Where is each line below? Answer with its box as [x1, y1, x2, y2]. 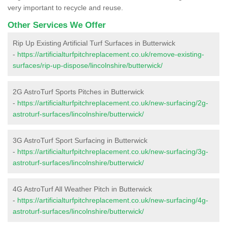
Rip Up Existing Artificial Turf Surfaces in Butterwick [13, 39, 175, 47]
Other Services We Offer [8, 20, 106, 30]
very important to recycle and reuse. [8, 3, 123, 12]
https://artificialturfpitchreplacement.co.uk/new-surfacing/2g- [17, 98, 208, 107]
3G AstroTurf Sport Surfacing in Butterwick [13, 136, 147, 144]
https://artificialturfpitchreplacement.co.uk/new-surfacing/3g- [17, 147, 208, 156]
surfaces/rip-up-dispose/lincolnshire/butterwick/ [13, 61, 163, 69]
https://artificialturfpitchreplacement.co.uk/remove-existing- [17, 50, 204, 58]
